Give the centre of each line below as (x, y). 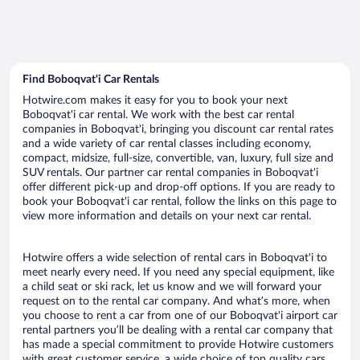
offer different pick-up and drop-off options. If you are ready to (179, 187)
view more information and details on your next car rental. (167, 216)
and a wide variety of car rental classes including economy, (167, 143)
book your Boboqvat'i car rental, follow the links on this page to (180, 201)
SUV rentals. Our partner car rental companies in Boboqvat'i (170, 172)
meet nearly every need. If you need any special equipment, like (178, 272)
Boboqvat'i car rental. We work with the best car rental (158, 115)
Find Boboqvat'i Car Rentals (91, 79)
